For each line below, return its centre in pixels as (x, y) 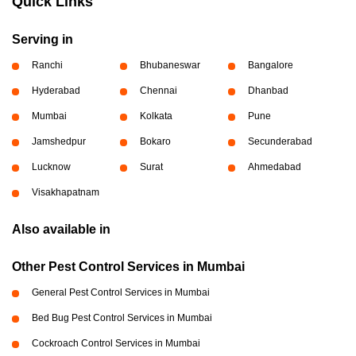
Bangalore (270, 66)
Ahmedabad (274, 167)
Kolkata (156, 116)
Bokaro (155, 142)
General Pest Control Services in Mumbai (121, 293)
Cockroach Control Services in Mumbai (116, 344)
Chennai (158, 91)
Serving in (43, 40)
